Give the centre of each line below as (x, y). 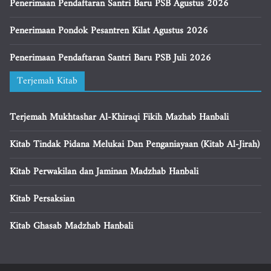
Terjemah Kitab (47, 81)
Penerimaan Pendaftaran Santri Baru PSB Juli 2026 (110, 58)
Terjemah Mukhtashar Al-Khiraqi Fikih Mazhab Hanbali (119, 117)
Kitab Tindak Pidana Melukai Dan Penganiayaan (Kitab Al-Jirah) (135, 145)
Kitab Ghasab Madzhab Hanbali (71, 226)
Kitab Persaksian (42, 199)
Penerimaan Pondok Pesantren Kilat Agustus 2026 (109, 31)
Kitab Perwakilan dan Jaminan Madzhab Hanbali (104, 172)
